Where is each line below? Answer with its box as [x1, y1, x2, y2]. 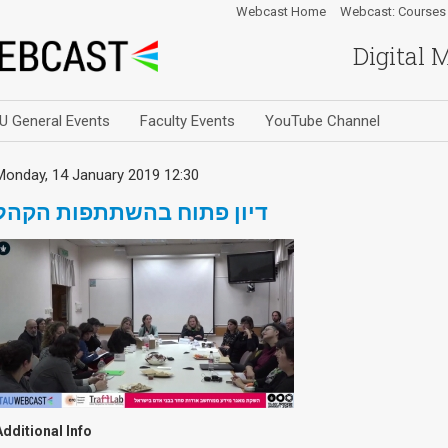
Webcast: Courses [340, 4, 446, 19]
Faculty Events [140, 112, 235, 130]
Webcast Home [236, 4, 326, 19]
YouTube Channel [265, 112, 380, 130]
